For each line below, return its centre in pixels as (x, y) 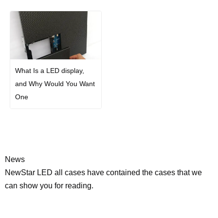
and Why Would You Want (55, 84)
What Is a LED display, (50, 71)
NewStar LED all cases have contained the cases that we (103, 173)
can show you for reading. (49, 186)
